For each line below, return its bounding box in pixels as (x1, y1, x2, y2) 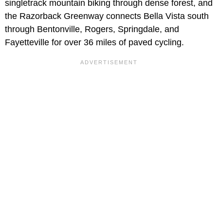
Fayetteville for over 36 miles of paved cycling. (5, 37, 184, 48)
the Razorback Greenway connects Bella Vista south (5, 11, 209, 21)
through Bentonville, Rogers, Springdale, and (5, 24, 179, 35)
